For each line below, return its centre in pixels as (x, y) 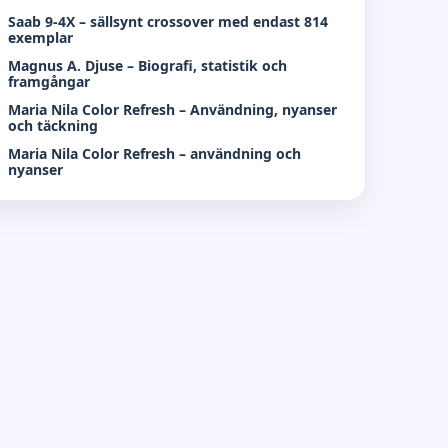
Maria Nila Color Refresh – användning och (155, 153)
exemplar (41, 37)
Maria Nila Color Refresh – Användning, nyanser (173, 109)
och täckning (53, 125)
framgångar (49, 81)
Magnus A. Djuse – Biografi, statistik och (148, 65)
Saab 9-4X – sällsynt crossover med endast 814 (168, 21)
